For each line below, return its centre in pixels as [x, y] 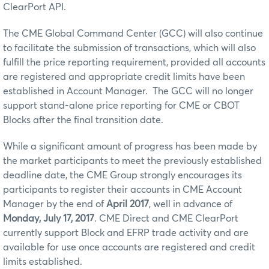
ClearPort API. [35, 7]
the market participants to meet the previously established [132, 161]
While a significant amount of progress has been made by [130, 146]
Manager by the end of [55, 204]
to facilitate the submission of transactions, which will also [129, 48]
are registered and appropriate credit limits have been [124, 77]
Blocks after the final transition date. [83, 120]
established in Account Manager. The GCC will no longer [128, 91]
